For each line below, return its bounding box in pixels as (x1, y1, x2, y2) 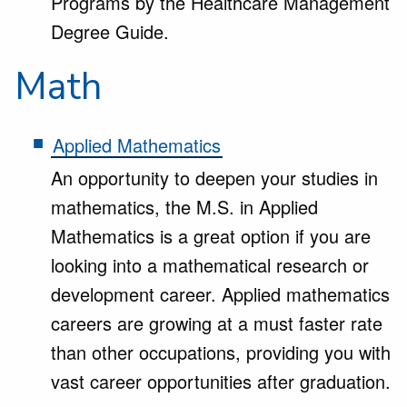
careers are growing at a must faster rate (51, 310, 382, 336)
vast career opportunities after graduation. (51, 368, 391, 394)
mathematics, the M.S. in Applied (51, 194, 318, 220)
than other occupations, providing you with (51, 339, 391, 365)
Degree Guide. (51, 18, 169, 45)
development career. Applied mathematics (51, 281, 390, 307)
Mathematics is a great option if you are (51, 223, 371, 249)
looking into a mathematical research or (51, 252, 369, 278)
